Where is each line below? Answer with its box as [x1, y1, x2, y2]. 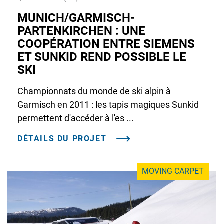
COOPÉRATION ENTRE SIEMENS [17, 37, 195, 51]
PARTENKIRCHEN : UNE [17, 24, 145, 38]
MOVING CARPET [142, 166, 204, 176]
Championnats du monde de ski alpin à [17, 86, 171, 97]
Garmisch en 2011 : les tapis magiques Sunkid [17, 99, 199, 110]
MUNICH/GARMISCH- [17, 11, 135, 25]
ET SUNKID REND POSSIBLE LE [17, 50, 186, 64]
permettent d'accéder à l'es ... [17, 113, 134, 124]
